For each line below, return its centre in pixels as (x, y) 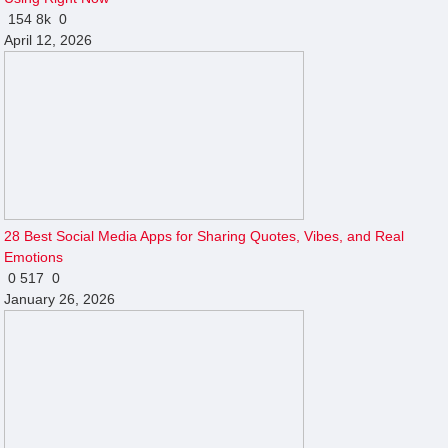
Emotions (34, 256)
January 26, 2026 (60, 298)
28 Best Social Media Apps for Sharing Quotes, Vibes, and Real (204, 235)
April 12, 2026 (48, 39)
